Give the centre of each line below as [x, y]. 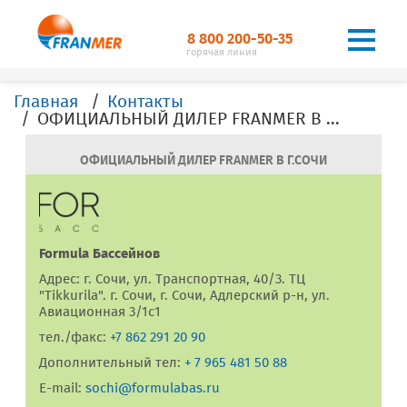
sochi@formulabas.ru [153, 388]
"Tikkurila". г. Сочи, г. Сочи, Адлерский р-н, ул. [184, 295]
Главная [46, 101]
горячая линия [222, 52]
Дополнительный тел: [112, 362]
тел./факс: [74, 337]
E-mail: [62, 388]
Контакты [145, 101]
